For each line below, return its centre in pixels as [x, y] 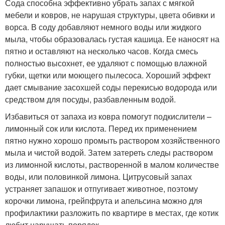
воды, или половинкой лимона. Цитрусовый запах [98, 176]
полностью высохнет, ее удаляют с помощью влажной [106, 63]
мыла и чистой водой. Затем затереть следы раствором [109, 152]
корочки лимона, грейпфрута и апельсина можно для [104, 200]
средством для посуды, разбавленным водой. [90, 99]
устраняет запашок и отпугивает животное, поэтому [101, 188]
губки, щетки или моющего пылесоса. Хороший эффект [108, 75]
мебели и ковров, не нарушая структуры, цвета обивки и [110, 15]
